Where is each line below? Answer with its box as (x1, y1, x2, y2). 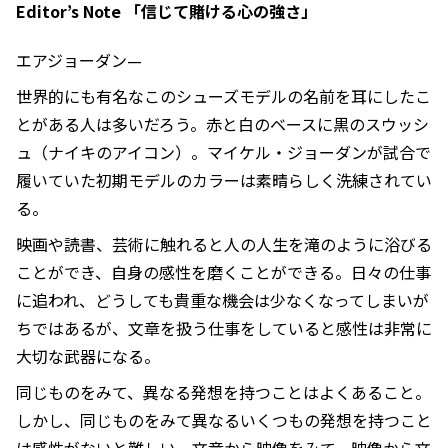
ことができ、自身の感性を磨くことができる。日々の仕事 (16, 260, 431, 285)
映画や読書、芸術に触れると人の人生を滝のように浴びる (16, 232, 432, 257)
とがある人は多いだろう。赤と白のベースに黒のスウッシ (16, 112, 429, 137)
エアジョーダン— (16, 48, 142, 73)
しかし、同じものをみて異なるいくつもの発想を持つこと (16, 408, 432, 433)
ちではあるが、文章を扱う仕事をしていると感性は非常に (16, 316, 432, 341)
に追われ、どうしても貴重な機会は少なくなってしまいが (16, 288, 429, 313)
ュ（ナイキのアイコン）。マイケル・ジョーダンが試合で (16, 140, 431, 165)
